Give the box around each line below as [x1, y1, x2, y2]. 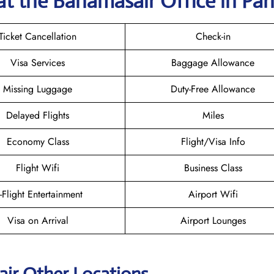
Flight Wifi [16, 160, 59, 175]
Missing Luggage [3, 81, 72, 96]
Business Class [183, 160, 242, 175]
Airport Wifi [188, 187, 238, 201]
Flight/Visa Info [180, 134, 245, 149]
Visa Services [10, 55, 65, 70]
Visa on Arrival [7, 213, 68, 228]
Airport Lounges [180, 213, 246, 228]
